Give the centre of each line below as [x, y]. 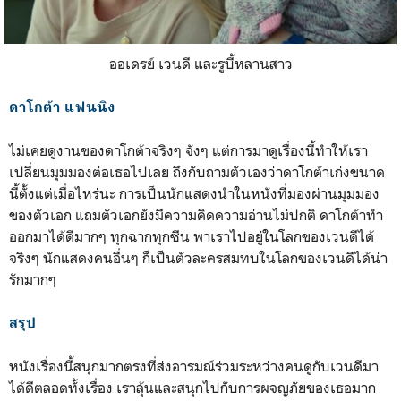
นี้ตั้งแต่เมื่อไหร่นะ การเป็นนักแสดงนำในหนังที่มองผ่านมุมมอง [194, 193]
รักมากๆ [33, 279]
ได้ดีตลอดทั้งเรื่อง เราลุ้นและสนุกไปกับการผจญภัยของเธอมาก [192, 387]
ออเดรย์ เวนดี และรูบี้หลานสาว [200, 63]
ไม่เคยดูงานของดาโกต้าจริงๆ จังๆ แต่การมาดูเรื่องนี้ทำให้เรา [188, 150]
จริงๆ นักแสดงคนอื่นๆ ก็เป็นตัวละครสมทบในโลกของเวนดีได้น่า [198, 257]
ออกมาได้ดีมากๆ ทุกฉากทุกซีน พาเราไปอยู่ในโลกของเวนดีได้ [192, 236]
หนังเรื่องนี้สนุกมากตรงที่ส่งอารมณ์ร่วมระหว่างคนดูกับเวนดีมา [194, 366]
